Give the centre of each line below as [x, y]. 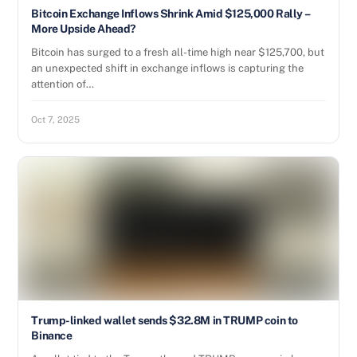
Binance [52, 335]
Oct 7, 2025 [56, 120]
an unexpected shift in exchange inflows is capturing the [168, 68]
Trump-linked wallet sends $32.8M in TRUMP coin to [165, 320]
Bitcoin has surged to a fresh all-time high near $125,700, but [178, 52]
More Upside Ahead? [83, 29]
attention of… [63, 84]
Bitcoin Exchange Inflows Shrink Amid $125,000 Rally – [171, 14]
